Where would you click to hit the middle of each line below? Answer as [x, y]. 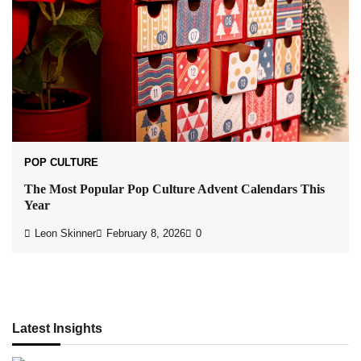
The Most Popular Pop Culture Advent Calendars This [174, 189]
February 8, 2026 [146, 233]
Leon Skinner [65, 233]
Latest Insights [57, 328]
